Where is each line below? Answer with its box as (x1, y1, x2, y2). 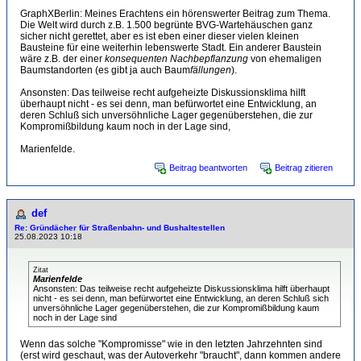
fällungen (190, 64, 231, 76)
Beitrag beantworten (169, 163, 247, 172)
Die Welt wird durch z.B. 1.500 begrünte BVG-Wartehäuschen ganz (20, 19, 313, 31)
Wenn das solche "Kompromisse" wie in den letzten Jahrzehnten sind (20, 338, 322, 350)
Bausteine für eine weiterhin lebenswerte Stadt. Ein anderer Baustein (20, 42, 322, 53)
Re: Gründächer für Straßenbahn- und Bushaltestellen (15, 223, 225, 232)
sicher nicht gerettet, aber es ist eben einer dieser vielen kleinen (20, 31, 299, 42)
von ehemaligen (248, 53, 322, 64)
